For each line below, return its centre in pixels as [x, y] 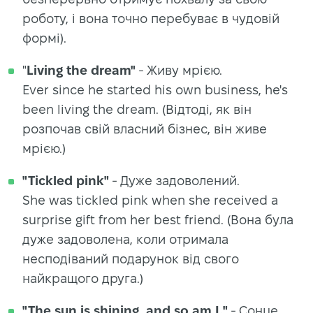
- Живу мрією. [179, 70]
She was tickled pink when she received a [150, 200]
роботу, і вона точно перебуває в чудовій [151, 18]
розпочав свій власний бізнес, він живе [145, 129]
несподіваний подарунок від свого [131, 259]
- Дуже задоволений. [174, 180]
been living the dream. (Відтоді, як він [137, 109]
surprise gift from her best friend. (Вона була [158, 219]
